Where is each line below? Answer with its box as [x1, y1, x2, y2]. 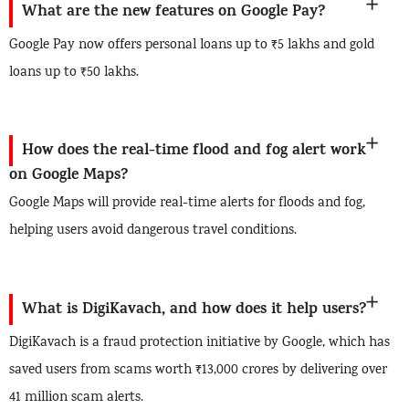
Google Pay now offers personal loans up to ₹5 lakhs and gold [9, 35, 374, 56]
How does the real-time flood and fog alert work [22, 139, 366, 165]
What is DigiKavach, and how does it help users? [22, 297, 367, 323]
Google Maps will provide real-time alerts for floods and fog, [9, 194, 365, 215]
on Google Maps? [9, 163, 129, 190]
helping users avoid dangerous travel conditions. [9, 221, 297, 242]
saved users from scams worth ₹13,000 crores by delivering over [9, 360, 387, 381]
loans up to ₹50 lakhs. [9, 62, 139, 83]
